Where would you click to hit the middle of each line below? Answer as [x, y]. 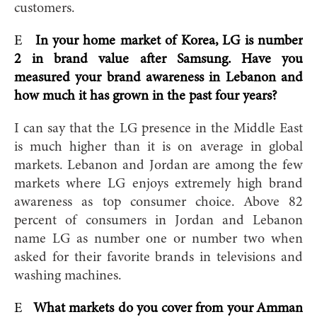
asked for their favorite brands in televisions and [158, 257]
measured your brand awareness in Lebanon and [158, 77]
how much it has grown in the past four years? [146, 96]
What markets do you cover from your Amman [168, 308]
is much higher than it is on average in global [158, 147]
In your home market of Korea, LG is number [169, 41]
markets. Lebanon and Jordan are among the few [158, 165]
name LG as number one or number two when [158, 239]
